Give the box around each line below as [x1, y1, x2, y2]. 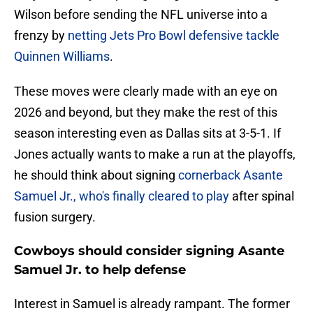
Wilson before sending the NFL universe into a [14, 7, 268, 22]
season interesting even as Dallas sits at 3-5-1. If [14, 126, 281, 141]
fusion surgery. [14, 210, 96, 225]
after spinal [229, 189, 294, 204]
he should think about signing [14, 168, 178, 183]
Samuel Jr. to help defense [14, 262, 186, 278]
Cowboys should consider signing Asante [14, 243, 284, 259]
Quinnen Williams [14, 49, 110, 64]
